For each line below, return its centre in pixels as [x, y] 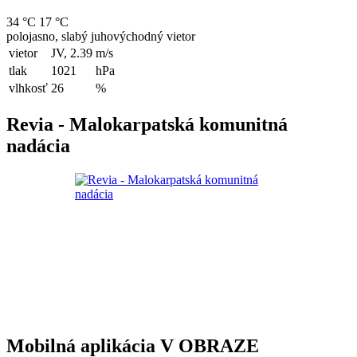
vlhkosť [28, 88]
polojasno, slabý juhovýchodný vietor [101, 37]
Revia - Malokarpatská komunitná [147, 124]
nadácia [38, 145]
